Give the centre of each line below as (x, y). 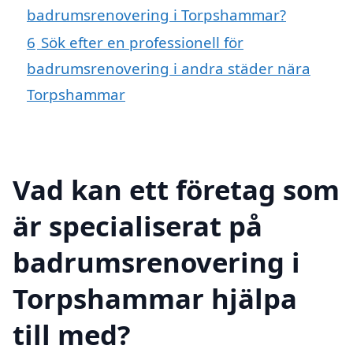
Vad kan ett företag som (176, 190)
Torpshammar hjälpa (155, 299)
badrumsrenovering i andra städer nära (169, 68)
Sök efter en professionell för (142, 42)
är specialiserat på (137, 226)
